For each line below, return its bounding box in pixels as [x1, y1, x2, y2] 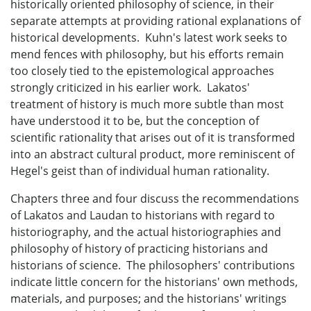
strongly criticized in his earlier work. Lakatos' [10, 79, 250, 95]
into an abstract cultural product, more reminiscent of [10, 146, 294, 162]
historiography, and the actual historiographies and [10, 224, 281, 239]
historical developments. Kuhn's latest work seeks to [10, 29, 287, 45]
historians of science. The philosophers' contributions [10, 257, 295, 273]
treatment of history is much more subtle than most [10, 96, 284, 112]
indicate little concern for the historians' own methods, [10, 274, 298, 289]
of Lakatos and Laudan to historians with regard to [10, 207, 275, 223]
